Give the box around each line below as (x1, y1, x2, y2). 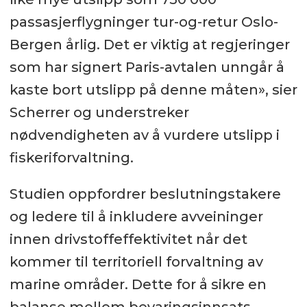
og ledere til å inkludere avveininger (9, 208, 263, 225)
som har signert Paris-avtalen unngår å (9, 59, 284, 76)
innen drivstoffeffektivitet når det (9, 231, 247, 248)
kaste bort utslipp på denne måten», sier (9, 82, 297, 99)
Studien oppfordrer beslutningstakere (9, 186, 281, 203)
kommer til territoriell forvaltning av (9, 254, 263, 271)
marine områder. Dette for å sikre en (9, 276, 267, 293)
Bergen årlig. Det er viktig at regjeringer (9, 36, 290, 53)
